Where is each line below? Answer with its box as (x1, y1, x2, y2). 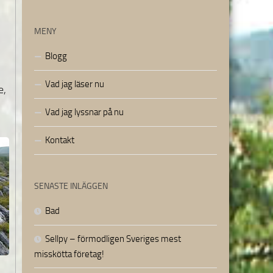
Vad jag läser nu (45, 78, 104, 90)
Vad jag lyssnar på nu (45, 106, 124, 118)
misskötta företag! (34, 248, 104, 260)
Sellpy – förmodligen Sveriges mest (45, 233, 181, 244)
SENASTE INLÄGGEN (34, 180, 108, 191)
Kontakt (45, 134, 74, 146)
